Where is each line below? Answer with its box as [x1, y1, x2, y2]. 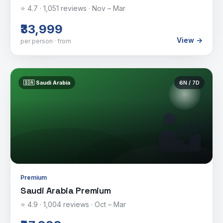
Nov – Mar [92, 4, 125, 12]
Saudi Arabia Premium [20, 185, 111, 196]
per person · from [20, 37, 71, 45]
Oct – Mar [95, 200, 126, 209]
